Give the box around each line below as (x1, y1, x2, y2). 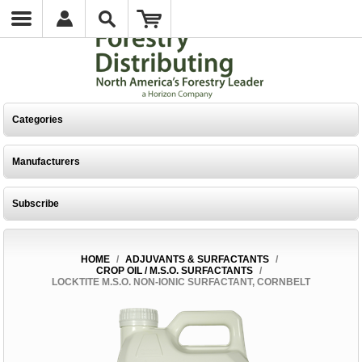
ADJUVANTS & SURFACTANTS (124, 254, 269, 265)
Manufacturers (12, 156, 81, 167)
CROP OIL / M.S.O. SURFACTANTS (96, 265, 253, 276)
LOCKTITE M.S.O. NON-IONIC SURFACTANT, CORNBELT (52, 276, 310, 288)
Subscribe (12, 198, 60, 209)
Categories (12, 114, 64, 125)
